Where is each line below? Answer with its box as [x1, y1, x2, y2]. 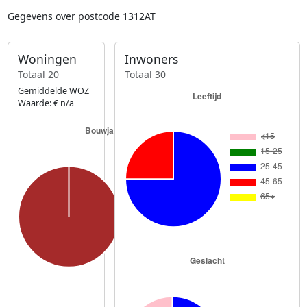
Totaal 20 [17, 67, 59, 81]
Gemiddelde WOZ [17, 84, 89, 97]
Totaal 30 [125, 67, 167, 81]
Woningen [17, 51, 77, 68]
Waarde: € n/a [17, 97, 74, 109]
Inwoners [125, 51, 179, 68]
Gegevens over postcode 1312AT [7, 10, 156, 23]
